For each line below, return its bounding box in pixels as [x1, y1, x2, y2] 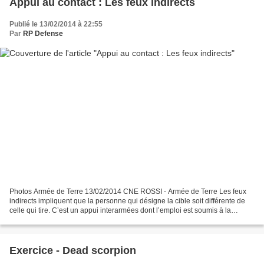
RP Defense [23, 29, 63, 38]
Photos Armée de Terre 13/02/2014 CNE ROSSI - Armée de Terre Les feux [9, 187, 85, 196]
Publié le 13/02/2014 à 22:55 [9, 20, 103, 29]
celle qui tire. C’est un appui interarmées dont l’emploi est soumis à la [9, 206, 231, 214]
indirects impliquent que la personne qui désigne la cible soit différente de [9, 196, 245, 205]
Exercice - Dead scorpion [9, 244, 136, 256]
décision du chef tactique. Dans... [9, 215, 115, 224]
